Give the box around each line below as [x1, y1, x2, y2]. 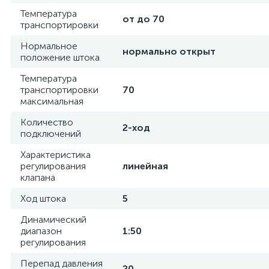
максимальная [20, 95, 83, 107]
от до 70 [122, 13, 165, 25]
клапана [20, 172, 55, 183]
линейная [122, 160, 168, 172]
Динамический [20, 214, 86, 225]
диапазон [20, 225, 62, 237]
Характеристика [20, 149, 91, 160]
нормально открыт [122, 46, 216, 57]
